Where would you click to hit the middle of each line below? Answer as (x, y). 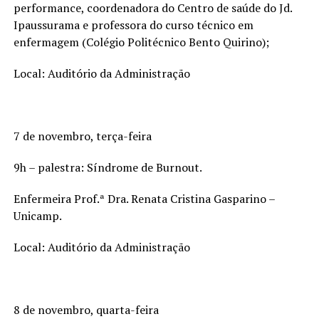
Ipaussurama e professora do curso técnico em (133, 25)
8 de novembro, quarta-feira (86, 309)
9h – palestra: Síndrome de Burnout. (108, 167)
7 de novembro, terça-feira (82, 136)
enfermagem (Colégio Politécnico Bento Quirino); (141, 42)
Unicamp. (37, 215)
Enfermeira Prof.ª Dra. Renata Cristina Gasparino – (144, 198)
